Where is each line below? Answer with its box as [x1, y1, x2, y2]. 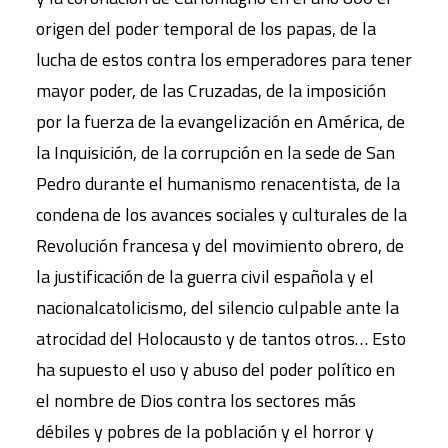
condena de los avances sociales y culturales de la [36, 200, 407, 228]
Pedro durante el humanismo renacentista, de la [36, 169, 400, 197]
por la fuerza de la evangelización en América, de [36, 107, 405, 135]
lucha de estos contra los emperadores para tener [36, 45, 412, 73]
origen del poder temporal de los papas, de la [36, 14, 376, 42]
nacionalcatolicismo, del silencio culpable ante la [36, 293, 399, 321]
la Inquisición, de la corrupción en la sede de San [36, 138, 395, 166]
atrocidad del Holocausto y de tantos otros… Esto [36, 324, 406, 352]
